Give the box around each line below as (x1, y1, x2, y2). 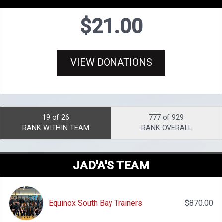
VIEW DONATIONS (70, 56, 152, 69)
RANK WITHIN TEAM (22, 124, 89, 133)
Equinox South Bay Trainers (49, 198, 142, 208)
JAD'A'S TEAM (72, 159, 150, 173)
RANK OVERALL (141, 124, 192, 133)
